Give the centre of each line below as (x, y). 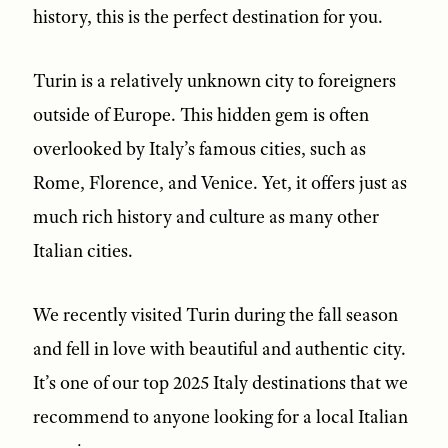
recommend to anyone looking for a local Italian (220, 416)
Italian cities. (82, 250)
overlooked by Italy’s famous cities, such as (199, 148)
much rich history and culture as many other (205, 216)
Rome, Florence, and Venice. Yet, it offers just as (219, 182)
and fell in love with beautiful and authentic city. (219, 348)
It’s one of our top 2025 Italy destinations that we (220, 382)
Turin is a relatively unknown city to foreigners (214, 80)
